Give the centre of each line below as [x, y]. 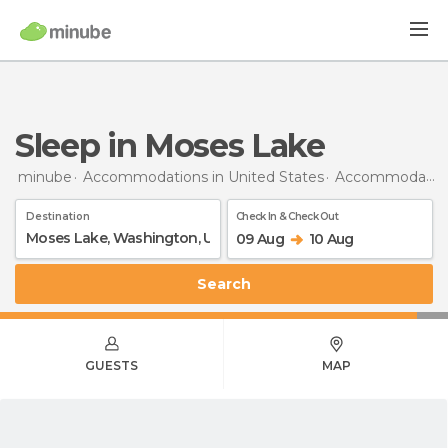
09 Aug [260, 238]
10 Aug [331, 238]
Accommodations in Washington [380, 176]
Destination [58, 216]
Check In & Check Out [287, 216]
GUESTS [111, 365]
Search [229, 283]
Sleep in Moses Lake [179, 145]
